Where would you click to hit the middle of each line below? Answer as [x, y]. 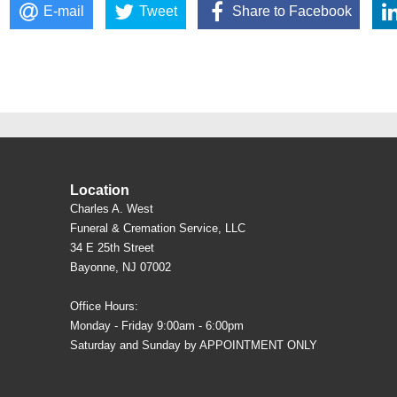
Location [100, 190]
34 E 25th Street [112, 247]
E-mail [64, 11]
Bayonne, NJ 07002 [121, 267]
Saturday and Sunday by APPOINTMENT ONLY [194, 345]
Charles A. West [112, 208]
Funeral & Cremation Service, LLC [158, 228]
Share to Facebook [292, 11]
